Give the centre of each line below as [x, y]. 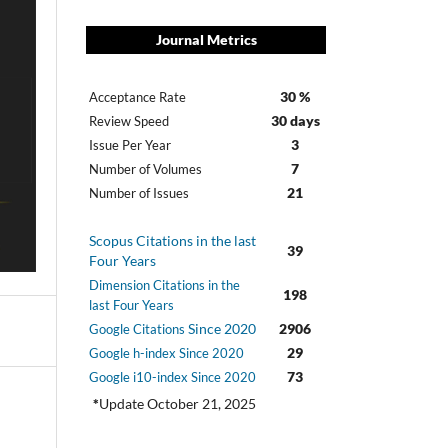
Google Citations [137, 328]
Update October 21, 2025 [177, 403]
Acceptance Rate [137, 96]
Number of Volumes [145, 168]
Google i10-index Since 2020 [172, 376]
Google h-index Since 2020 [166, 352]
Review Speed [129, 120]
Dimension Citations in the [164, 284]
